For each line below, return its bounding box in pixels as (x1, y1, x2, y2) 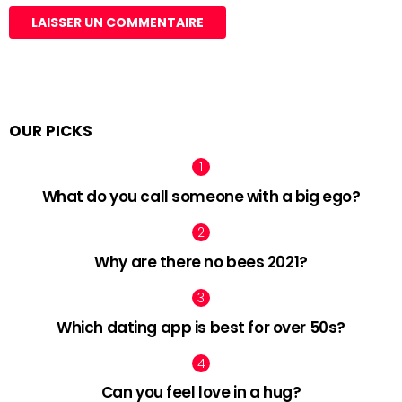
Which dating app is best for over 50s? (57, 316, 345, 338)
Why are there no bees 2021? (94, 250, 308, 273)
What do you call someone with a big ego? (41, 186, 361, 208)
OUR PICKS (9, 120, 92, 143)
